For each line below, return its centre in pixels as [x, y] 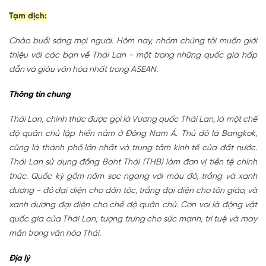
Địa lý [19, 258]
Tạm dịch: [28, 16]
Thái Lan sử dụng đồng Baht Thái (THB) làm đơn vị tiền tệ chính [133, 162]
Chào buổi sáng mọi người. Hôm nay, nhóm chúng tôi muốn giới [133, 41]
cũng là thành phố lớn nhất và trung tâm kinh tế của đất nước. [133, 148]
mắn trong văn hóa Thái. [55, 233]
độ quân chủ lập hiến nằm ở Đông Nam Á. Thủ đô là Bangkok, [133, 134]
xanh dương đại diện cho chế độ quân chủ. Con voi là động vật [133, 205]
